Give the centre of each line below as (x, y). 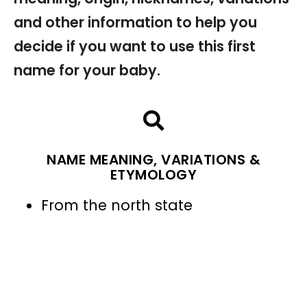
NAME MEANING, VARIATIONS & (153, 160)
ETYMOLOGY (153, 175)
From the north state (117, 206)
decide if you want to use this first (135, 47)
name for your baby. (87, 71)
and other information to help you (135, 23)
